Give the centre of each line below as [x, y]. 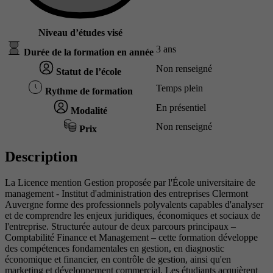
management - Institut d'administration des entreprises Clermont [126, 194]
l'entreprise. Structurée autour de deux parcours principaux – [120, 227]
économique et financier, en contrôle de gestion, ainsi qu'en [118, 260]
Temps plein [179, 88]
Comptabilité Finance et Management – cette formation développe [131, 238]
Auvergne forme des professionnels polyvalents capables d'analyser [134, 205]
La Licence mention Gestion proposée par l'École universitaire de [130, 183]
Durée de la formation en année [87, 52]
